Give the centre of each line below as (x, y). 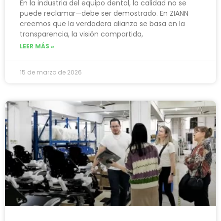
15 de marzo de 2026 (51, 72)
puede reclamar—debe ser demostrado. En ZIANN (104, 13)
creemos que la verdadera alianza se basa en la (102, 23)
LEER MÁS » (37, 46)
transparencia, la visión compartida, (81, 34)
